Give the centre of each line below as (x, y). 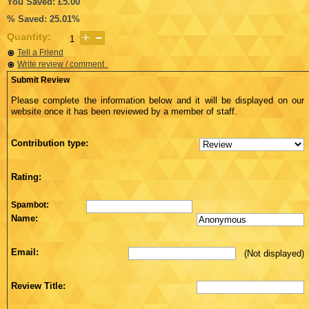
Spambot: (30, 205)
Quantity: (29, 36)
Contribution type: (50, 143)
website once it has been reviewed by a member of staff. (124, 111)
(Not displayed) (270, 253)
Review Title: (38, 286)
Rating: (26, 177)
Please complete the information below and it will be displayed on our (158, 100)
